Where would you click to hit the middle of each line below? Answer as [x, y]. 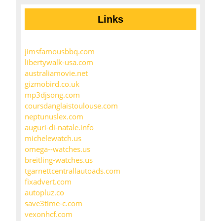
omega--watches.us [57, 149]
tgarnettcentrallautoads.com [73, 171]
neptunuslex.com [54, 117]
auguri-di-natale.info [59, 128]
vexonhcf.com [49, 214]
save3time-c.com [54, 203]
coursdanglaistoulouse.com [71, 106]
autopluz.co [44, 193]
